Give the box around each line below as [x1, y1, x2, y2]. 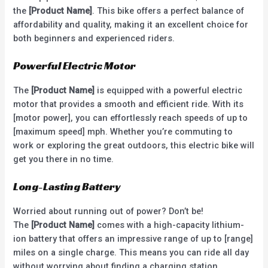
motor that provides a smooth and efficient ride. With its [13, 99, 244, 110]
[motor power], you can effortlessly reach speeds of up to [13, 112, 248, 124]
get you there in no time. [13, 154, 114, 165]
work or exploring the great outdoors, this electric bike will [13, 140, 255, 151]
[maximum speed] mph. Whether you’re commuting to [13, 126, 233, 138]
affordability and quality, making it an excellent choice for [13, 19, 249, 30]
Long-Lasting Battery [13, 179, 121, 194]
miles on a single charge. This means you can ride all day [13, 247, 249, 258]
